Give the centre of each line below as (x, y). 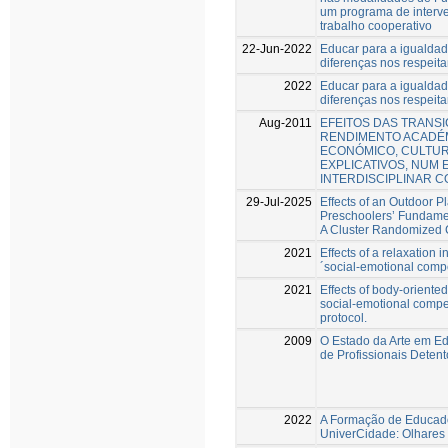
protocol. (343, 317)
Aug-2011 (285, 122)
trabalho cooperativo (376, 25)
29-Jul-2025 (279, 201)
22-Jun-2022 (277, 48)
